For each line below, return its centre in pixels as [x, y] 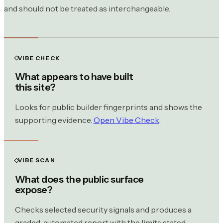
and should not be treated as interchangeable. [87, 8]
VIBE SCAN [37, 161]
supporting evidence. [54, 120]
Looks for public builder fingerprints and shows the [108, 107]
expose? [34, 190]
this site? [35, 87]
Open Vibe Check [126, 120]
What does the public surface [79, 179]
